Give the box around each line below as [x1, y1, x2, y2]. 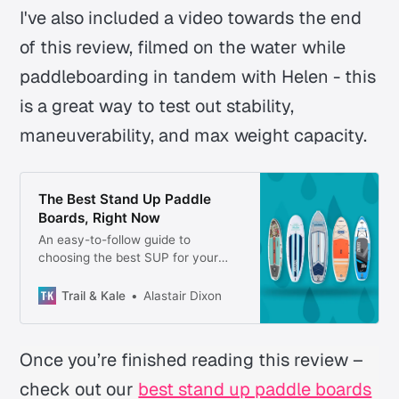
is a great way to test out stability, [20, 94, 295, 118]
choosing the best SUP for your [37, 250, 218, 265]
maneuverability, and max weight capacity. [20, 123, 368, 147]
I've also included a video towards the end [20, 5, 362, 29]
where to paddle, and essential [37, 286, 214, 301]
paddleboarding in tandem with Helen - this [20, 64, 377, 88]
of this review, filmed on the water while [20, 35, 346, 59]
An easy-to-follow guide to [37, 232, 191, 248]
